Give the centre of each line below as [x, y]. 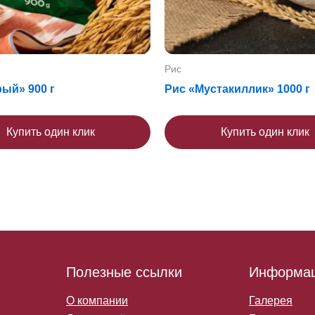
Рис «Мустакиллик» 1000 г [237, 89]
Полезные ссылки [124, 272]
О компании [97, 301]
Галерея [271, 301]
